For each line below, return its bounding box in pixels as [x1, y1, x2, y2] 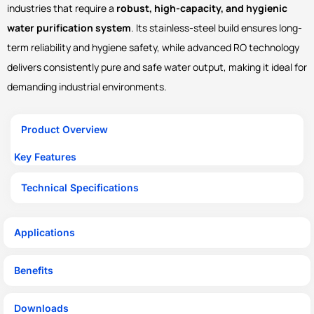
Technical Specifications [21, 182, 139, 194]
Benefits [14, 264, 53, 277]
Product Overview [21, 123, 108, 136]
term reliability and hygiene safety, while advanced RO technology [7, 41, 299, 55]
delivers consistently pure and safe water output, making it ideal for [7, 60, 307, 74]
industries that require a [7, 1, 116, 15]
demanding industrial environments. [7, 80, 167, 94]
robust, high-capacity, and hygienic [116, 1, 287, 15]
